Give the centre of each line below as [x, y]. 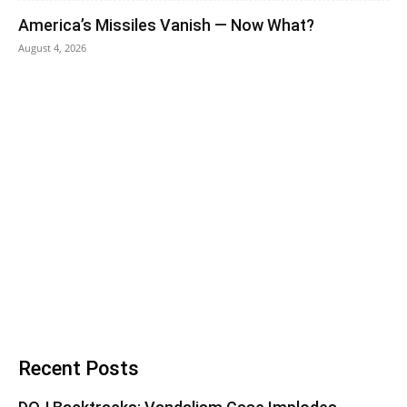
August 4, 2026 [52, 48]
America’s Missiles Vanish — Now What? [166, 25]
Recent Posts [79, 368]
